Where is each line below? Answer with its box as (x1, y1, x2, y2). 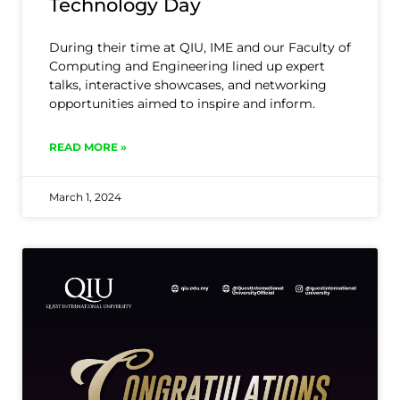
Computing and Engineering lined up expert (49, 58, 325, 75)
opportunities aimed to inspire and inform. (49, 96, 315, 112)
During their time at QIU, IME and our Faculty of (49, 39, 351, 56)
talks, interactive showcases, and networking (49, 77, 327, 94)
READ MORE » (49, 140, 127, 154)
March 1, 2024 (49, 190, 121, 204)
